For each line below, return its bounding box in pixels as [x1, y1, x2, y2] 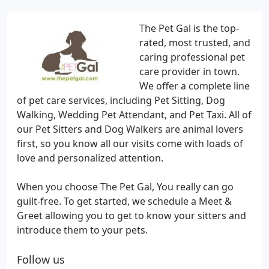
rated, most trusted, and [139, 36, 250, 49]
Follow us [17, 252, 65, 267]
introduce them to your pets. [17, 223, 148, 237]
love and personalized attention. [17, 151, 163, 165]
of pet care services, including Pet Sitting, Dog [17, 94, 225, 107]
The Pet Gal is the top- [139, 22, 239, 35]
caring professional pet [139, 50, 245, 64]
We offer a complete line [139, 79, 250, 92]
